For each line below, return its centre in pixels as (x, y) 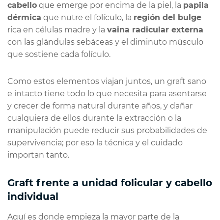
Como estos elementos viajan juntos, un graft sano (107, 81)
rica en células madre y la (57, 29)
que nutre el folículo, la (87, 17)
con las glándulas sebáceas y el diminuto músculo (105, 42)
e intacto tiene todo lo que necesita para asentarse (107, 93)
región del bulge (167, 17)
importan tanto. (38, 155)
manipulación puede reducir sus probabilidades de (107, 130)
